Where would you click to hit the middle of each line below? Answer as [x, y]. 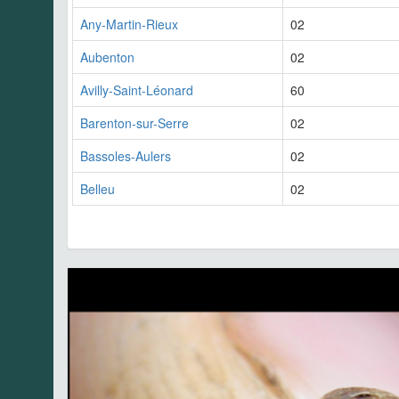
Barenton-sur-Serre [134, 123]
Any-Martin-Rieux [129, 24]
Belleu [98, 189]
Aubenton [107, 57]
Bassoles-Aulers [126, 156]
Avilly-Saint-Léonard [137, 90]
